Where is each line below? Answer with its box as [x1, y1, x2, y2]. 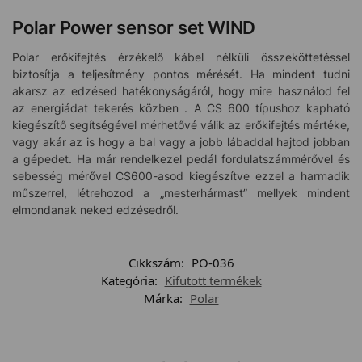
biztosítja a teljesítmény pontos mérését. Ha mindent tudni [12, 67, 350, 82]
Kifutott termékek [164, 271, 262, 288]
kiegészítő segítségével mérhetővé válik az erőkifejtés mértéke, [12, 118, 350, 133]
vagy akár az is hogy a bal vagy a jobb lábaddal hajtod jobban [12, 135, 350, 149]
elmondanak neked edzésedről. [12, 203, 179, 217]
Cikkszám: [128, 254, 187, 271]
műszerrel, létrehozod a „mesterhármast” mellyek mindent [12, 186, 350, 200]
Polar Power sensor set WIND [12, 17, 256, 39]
